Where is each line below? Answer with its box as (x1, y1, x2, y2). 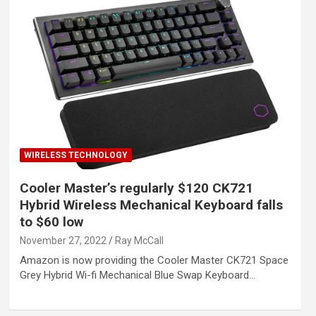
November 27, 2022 (19, 235, 107, 247)
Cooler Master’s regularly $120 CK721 (19, 180, 253, 197)
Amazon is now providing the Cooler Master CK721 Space (19, 254, 288, 267)
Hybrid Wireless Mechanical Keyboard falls (19, 197, 283, 214)
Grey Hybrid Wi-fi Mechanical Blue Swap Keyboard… (19, 269, 255, 282)
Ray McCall (114, 235, 164, 247)
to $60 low (19, 214, 83, 231)
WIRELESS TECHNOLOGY (23, 150, 128, 161)
